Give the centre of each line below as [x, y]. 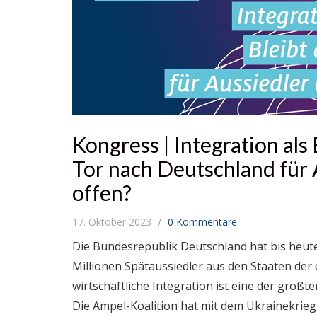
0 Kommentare [202, 222]
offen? [102, 192]
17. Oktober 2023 [113, 222]
